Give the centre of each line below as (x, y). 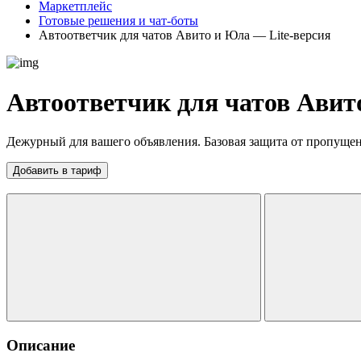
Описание (41, 346)
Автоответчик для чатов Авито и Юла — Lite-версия (185, 35)
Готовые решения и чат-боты (118, 21)
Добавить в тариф (57, 171)
